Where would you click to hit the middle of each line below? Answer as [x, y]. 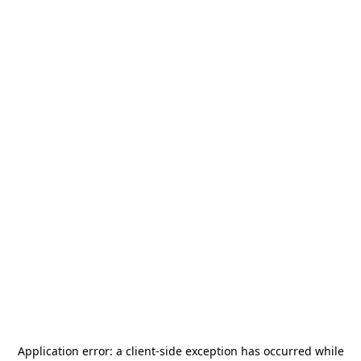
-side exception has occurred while [249, 351]
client [140, 351]
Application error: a [71, 351]
